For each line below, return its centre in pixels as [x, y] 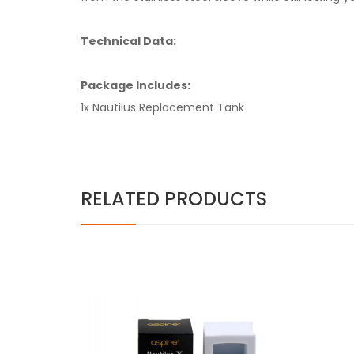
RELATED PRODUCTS [174, 198]
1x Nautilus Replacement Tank [162, 107]
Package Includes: [136, 85]
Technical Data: [128, 41]
